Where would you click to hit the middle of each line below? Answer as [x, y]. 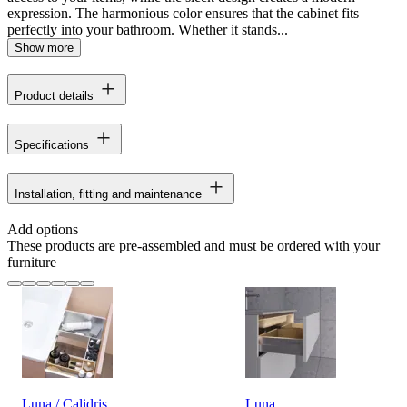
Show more [44, 47]
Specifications [52, 145]
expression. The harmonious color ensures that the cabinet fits [183, 13]
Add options [43, 230]
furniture [32, 263]
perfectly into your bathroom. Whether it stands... [148, 29]
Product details [54, 96]
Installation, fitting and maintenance [108, 194]
